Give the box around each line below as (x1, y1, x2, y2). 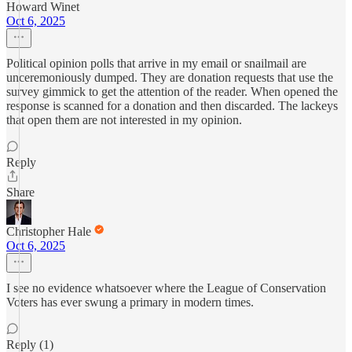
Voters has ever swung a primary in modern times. (6, 295, 254, 309)
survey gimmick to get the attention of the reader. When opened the (6, 85, 338, 98)
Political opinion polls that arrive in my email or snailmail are (6, 57, 306, 70)
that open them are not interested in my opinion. (6, 113, 242, 126)
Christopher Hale (6, 225, 91, 238)
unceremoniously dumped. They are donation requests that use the (6, 71, 333, 84)
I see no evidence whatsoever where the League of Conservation (6, 281, 326, 295)
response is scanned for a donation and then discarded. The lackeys (6, 99, 338, 112)
